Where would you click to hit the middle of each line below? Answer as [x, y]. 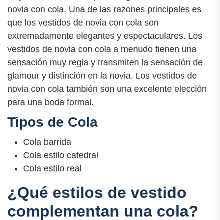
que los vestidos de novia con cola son [83, 22]
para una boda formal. [51, 102]
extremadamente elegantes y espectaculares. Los [105, 36]
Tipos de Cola [53, 122]
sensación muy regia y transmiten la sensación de [105, 62]
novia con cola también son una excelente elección [107, 89]
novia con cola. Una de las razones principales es [104, 9]
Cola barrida [47, 142]
